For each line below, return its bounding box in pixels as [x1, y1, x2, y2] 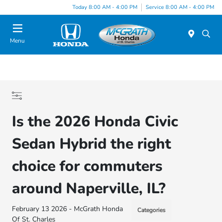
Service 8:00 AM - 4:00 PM [146, 3, 214, 11]
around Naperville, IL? [12, 178, 166, 199]
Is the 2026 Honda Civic [12, 111, 178, 132]
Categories [137, 206, 166, 214]
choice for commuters [12, 156, 163, 176]
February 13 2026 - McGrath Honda [12, 204, 123, 214]
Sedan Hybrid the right [12, 134, 171, 154]
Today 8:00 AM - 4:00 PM [72, 3, 137, 11]
